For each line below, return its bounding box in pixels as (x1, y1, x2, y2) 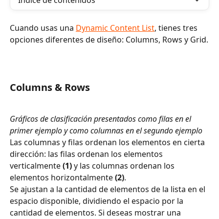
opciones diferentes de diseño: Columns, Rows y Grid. (10, 34, 208, 45)
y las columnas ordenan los (72, 160, 176, 171)
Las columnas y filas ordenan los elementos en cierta (10, 136, 207, 148)
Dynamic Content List (76, 22, 154, 33)
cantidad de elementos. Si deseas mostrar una (10, 207, 183, 218)
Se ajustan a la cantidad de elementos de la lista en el (10, 183, 207, 195)
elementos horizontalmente (10, 172, 115, 183)
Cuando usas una (10, 22, 76, 33)
